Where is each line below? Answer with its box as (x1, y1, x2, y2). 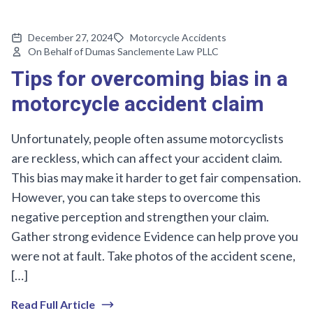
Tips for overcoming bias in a (11, 64, 288, 95)
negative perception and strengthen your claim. (11, 208, 271, 224)
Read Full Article (11, 297, 95, 311)
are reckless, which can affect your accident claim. (11, 150, 282, 166)
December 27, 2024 (28, 31, 113, 43)
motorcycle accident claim (11, 89, 264, 120)
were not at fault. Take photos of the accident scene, (11, 247, 296, 263)
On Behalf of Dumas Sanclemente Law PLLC (28, 45, 219, 57)
